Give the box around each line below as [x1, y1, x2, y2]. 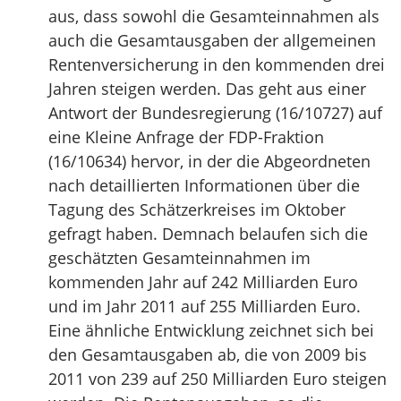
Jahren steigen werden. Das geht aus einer [48, 78, 366, 99]
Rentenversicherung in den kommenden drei [48, 54, 385, 75]
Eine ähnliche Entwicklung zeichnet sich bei [48, 320, 374, 341]
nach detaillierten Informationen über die [48, 175, 360, 196]
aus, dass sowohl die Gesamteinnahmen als [48, 5, 380, 27]
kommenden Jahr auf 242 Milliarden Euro [48, 271, 358, 293]
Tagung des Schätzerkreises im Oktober [48, 199, 346, 220]
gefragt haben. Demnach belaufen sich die [48, 223, 368, 244]
